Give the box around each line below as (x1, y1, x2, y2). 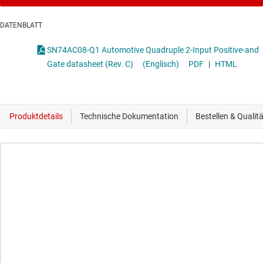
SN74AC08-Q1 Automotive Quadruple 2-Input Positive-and (47, 45, 214, 55)
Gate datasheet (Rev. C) (47, 59, 133, 69)
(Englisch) (143, 59, 179, 69)
